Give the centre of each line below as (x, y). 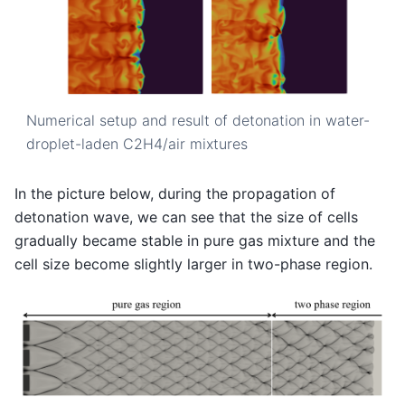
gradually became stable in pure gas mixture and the (195, 240)
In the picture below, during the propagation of (175, 193)
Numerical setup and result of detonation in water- (198, 121)
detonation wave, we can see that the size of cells (186, 217)
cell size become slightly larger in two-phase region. (193, 264)
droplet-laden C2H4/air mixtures (137, 144)
